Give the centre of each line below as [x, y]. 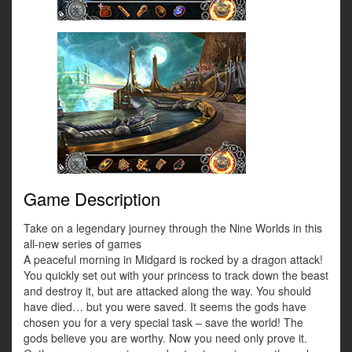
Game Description [92, 199]
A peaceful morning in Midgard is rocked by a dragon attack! [173, 260]
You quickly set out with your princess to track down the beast [176, 275]
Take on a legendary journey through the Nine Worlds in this [173, 228]
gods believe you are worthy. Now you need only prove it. [165, 338]
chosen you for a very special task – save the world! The [163, 323]
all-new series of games [82, 244]
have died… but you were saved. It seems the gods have [165, 307]
